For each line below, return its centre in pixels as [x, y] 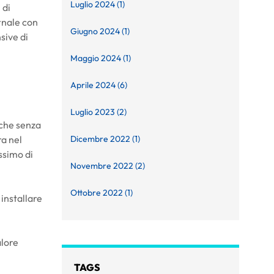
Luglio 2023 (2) [99, 112]
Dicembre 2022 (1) [106, 139]
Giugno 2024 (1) [100, 31]
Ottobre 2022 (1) [102, 193]
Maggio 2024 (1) [101, 58]
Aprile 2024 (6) [99, 85]
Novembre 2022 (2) [108, 166]
